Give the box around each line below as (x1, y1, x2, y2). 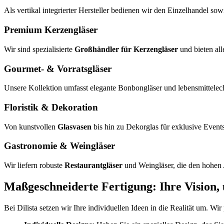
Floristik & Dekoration (4, 101, 98, 112)
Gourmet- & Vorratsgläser (4, 63, 111, 74)
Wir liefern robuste (4, 161, 64, 170)
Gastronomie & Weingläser (4, 140, 115, 151)
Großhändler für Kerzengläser (74, 44, 178, 53)
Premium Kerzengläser (4, 24, 97, 35)
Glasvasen (57, 122, 91, 131)
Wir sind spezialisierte (4, 44, 74, 53)
